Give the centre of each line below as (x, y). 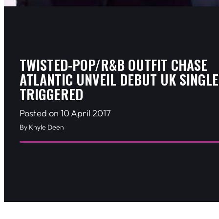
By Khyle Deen (42, 127)
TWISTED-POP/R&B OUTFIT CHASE (113, 65)
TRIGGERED (51, 94)
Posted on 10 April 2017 (65, 113)
